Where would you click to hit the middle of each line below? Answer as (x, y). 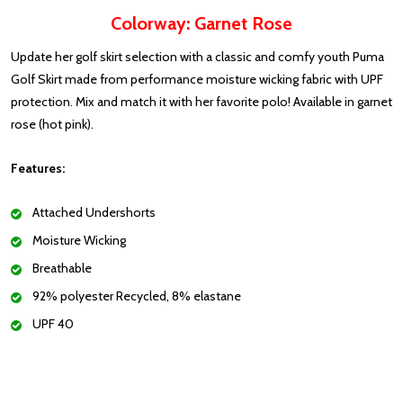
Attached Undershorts (94, 213)
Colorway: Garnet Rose (201, 24)
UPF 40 (53, 324)
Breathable (62, 269)
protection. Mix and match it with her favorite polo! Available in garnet (201, 102)
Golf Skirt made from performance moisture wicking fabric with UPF (197, 80)
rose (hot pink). (52, 125)
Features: (38, 169)
